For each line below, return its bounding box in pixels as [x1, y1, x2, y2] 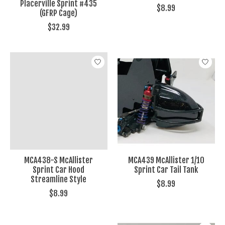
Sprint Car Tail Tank [134, 165, 198, 175]
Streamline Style [31, 174, 87, 185]
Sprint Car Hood [33, 165, 85, 175]
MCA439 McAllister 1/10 [128, 155, 204, 166]
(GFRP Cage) [40, 8, 78, 19]
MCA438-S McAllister [24, 155, 93, 166]
